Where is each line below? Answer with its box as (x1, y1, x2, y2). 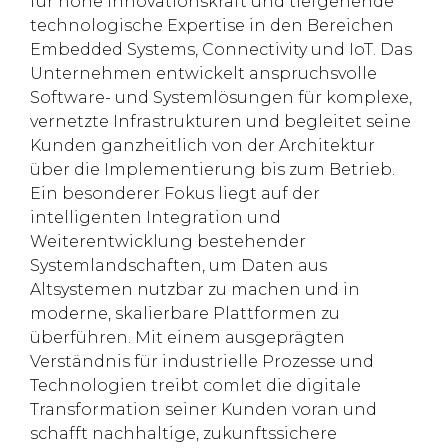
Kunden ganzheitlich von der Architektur (30, 136, 375, 156)
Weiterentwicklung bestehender (30, 232, 306, 252)
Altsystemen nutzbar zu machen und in (30, 280, 360, 300)
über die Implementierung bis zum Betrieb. (30, 160, 395, 180)
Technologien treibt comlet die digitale (30, 376, 361, 396)
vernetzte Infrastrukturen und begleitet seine (30, 112, 411, 132)
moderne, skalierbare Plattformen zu (30, 304, 340, 324)
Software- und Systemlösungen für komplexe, (30, 88, 412, 108)
